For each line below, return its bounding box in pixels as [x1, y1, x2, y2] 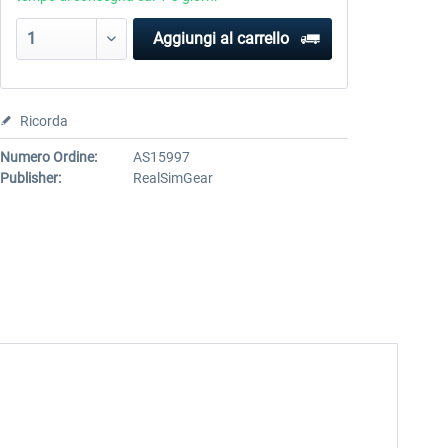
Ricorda [19, 113, 68, 129]
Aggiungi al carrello [152, 29, 289, 48]
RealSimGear [132, 170, 213, 186]
